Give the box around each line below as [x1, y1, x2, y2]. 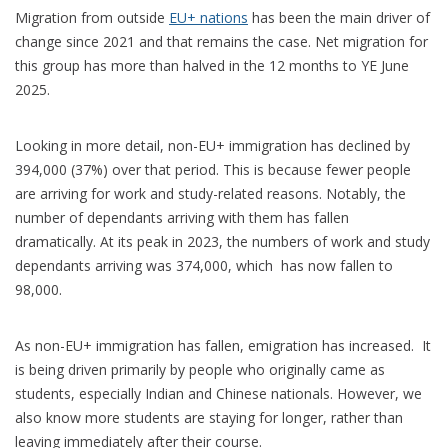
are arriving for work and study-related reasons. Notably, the [15, 183, 406, 203]
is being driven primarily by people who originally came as [15, 359, 385, 379]
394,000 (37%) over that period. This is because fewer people [15, 159, 411, 179]
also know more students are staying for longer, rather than [15, 407, 403, 427]
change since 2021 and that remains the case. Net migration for [15, 31, 428, 51]
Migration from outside [15, 7, 169, 27]
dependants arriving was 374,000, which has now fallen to [15, 255, 393, 275]
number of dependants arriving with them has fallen [15, 207, 349, 227]
